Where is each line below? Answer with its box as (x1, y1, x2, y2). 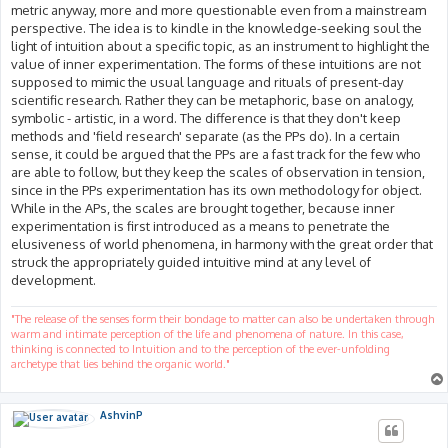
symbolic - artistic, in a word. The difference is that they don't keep (11, 109, 401, 126)
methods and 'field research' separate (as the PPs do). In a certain (11, 127, 400, 144)
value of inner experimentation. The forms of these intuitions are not (11, 55, 421, 72)
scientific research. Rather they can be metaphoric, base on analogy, (11, 91, 414, 108)
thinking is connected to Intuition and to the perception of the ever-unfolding (11, 342, 390, 357)
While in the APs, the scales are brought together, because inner (11, 199, 395, 216)
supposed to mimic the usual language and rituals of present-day (11, 73, 403, 90)
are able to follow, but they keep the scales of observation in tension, (11, 163, 425, 180)
